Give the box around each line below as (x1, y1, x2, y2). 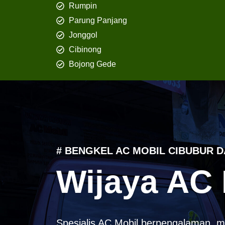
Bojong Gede (69, 60, 116, 69)
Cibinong (69, 45, 101, 54)
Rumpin (69, 2, 97, 11)
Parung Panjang (69, 16, 127, 25)
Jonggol (69, 31, 97, 40)
